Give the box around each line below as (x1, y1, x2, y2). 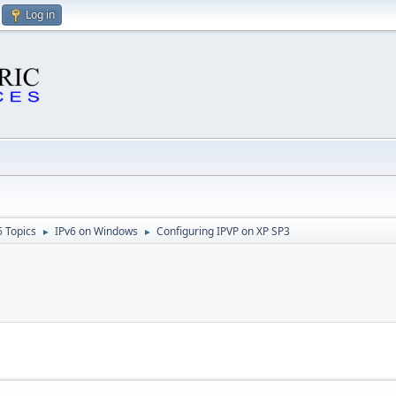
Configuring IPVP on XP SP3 (156, 224, 290, 239)
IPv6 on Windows (55, 224, 138, 239)
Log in (26, 7, 55, 22)
